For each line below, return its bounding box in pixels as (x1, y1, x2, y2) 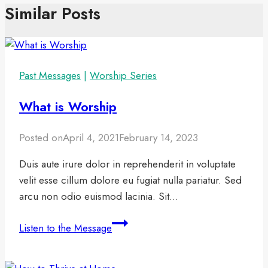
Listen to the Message (19, 221, 112, 236)
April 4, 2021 (63, 130, 119, 145)
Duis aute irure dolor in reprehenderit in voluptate (19, 157, 236, 172)
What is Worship (19, 97, 117, 117)
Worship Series (90, 68, 157, 83)
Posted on (19, 130, 63, 145)
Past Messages (19, 68, 81, 83)
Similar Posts (5, 1, 100, 26)
